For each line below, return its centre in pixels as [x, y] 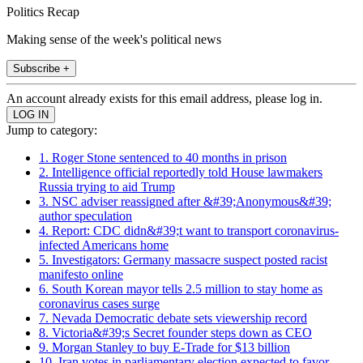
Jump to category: [52, 130]
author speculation [85, 216]
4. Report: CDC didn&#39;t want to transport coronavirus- [189, 230]
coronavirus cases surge [99, 303]
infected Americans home [104, 245]
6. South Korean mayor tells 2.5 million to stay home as [181, 288]
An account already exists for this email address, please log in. [164, 98]
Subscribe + [41, 68]
